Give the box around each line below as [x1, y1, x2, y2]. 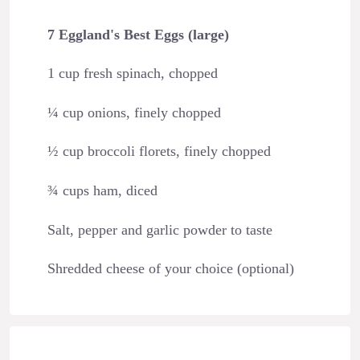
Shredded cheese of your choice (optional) [47, 260, 294, 277]
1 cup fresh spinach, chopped [47, 65, 218, 82]
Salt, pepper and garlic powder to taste [47, 221, 272, 238]
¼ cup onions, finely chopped [47, 104, 221, 121]
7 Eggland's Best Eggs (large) [47, 26, 229, 43]
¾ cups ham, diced [47, 182, 157, 198]
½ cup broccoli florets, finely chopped [47, 143, 271, 160]
